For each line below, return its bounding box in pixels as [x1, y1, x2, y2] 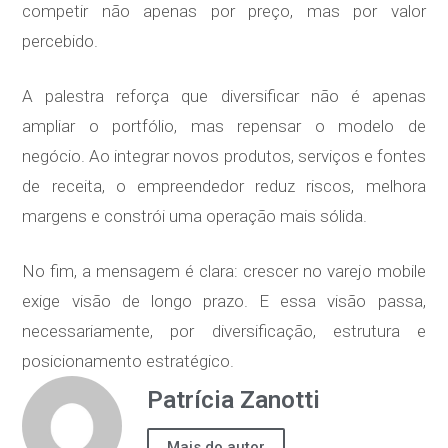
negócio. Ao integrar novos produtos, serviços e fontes [22, 146, 426, 167]
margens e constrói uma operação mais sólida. [22, 206, 368, 227]
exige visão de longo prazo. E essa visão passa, [22, 291, 426, 312]
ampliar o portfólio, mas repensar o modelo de [22, 116, 426, 137]
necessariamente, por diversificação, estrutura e [22, 321, 426, 342]
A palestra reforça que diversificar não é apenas [22, 86, 426, 107]
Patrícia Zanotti [147, 386, 321, 415]
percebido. [22, 31, 99, 52]
